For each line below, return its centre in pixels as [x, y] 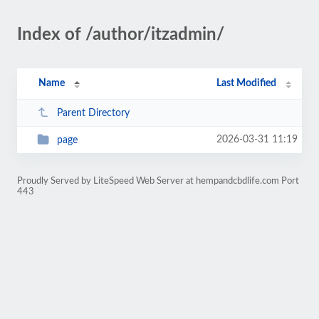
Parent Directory [93, 113]
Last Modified [247, 83]
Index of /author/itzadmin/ [121, 35]
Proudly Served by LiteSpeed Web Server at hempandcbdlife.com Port [158, 181]
